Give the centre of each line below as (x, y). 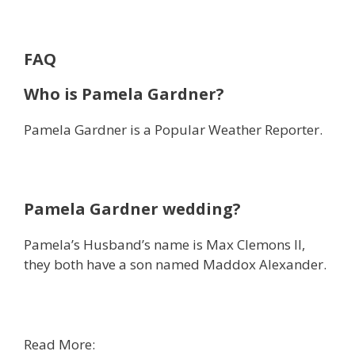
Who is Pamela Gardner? (124, 94)
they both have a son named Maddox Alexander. (175, 264)
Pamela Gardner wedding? (132, 208)
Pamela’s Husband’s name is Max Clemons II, (164, 244)
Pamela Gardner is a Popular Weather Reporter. (173, 129)
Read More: (59, 344)
